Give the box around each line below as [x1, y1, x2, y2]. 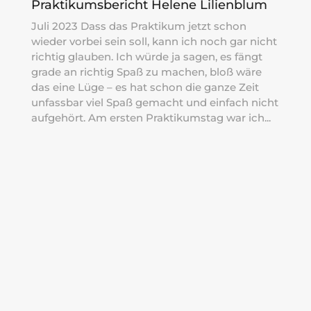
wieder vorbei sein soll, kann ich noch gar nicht [31, 34, 277, 48]
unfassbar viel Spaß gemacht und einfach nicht [31, 95, 278, 109]
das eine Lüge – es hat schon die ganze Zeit [31, 80, 259, 94]
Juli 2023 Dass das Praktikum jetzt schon [31, 19, 246, 33]
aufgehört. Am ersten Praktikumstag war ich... [31, 110, 271, 124]
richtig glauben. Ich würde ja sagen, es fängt [31, 49, 262, 63]
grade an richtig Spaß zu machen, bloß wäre [31, 65, 262, 78]
